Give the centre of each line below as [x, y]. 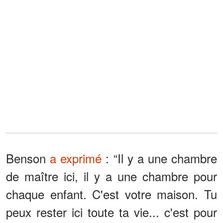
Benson [28, 158]
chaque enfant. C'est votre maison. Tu [111, 194]
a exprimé [76, 158]
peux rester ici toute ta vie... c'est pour [111, 212]
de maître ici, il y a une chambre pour [111, 176]
